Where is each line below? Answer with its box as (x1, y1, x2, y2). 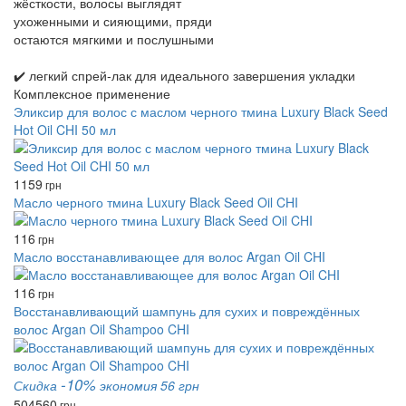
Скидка (14, 376, 61, 394)
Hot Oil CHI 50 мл (14, 121, 116, 139)
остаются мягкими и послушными (14, 30, 214, 48)
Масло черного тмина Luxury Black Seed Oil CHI (14, 193, 298, 211)
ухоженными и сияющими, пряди (14, 12, 212, 30)
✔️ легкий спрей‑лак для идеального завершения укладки (14, 66, 355, 84)
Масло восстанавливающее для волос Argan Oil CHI (14, 247, 325, 266)
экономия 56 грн (100, 376, 199, 394)
